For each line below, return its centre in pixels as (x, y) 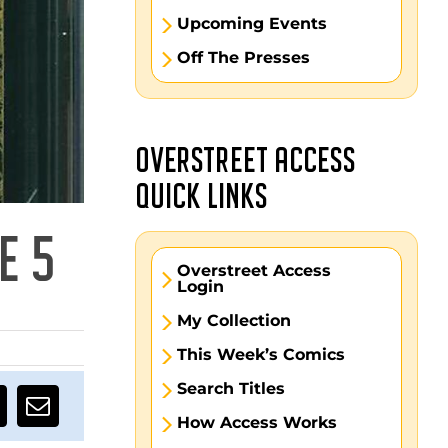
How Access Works (257, 422)
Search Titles (231, 388)
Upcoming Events (252, 23)
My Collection (234, 320)
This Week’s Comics (261, 354)
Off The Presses (244, 57)
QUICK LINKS (202, 198)
